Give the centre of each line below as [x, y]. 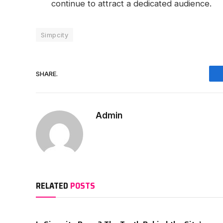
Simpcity [55, 35]
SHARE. [47, 73]
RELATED [53, 186]
